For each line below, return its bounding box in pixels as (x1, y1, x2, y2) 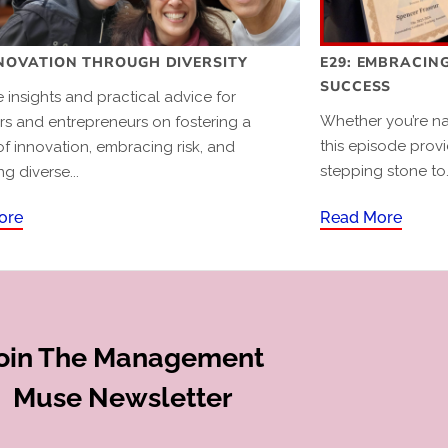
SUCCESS (320, 76, 392, 96)
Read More (320, 207, 402, 227)
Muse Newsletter (12, 381, 232, 413)
